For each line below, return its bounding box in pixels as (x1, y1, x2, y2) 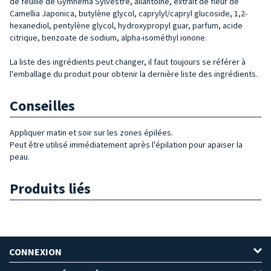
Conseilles (10, 96, 75, 115)
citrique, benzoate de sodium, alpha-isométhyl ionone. (10, 31, 207, 43)
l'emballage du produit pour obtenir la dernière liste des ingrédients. (10, 68, 258, 79)
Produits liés (10, 178, 91, 198)
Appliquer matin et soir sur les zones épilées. (10, 126, 173, 138)
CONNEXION (9, 245, 62, 258)
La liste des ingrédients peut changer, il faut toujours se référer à (10, 56, 246, 67)
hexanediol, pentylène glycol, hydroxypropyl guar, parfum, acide (10, 19, 243, 31)
